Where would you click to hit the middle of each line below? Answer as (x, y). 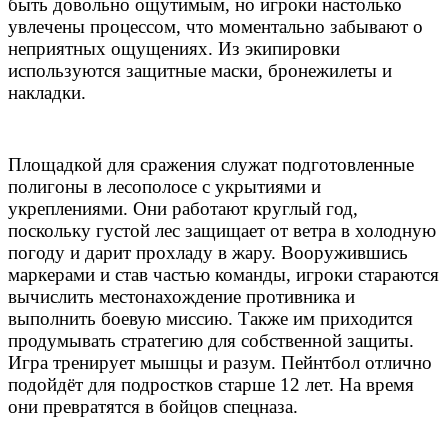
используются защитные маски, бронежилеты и (200, 71)
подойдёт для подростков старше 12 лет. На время (211, 385)
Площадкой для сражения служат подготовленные (211, 165)
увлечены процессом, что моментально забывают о (215, 27)
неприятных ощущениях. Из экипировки (174, 49)
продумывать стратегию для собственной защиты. (211, 341)
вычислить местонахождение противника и (181, 297)
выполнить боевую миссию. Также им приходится (210, 319)
